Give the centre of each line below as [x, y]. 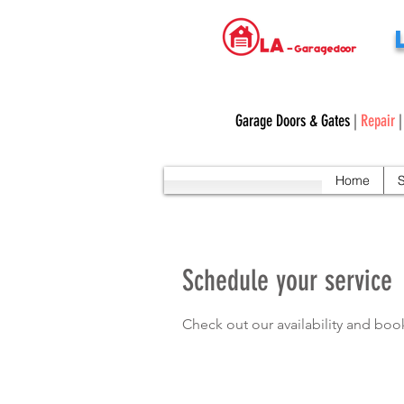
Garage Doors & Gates [292, 121]
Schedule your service [287, 280]
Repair [377, 121]
